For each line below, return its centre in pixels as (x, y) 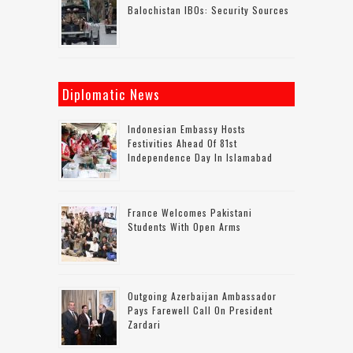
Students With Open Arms (184, 227)
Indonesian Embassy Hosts (187, 129)
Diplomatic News (111, 95)
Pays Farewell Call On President (200, 310)
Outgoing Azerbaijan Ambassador (202, 296)
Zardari (144, 325)
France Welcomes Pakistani (190, 213)
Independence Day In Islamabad (200, 158)
